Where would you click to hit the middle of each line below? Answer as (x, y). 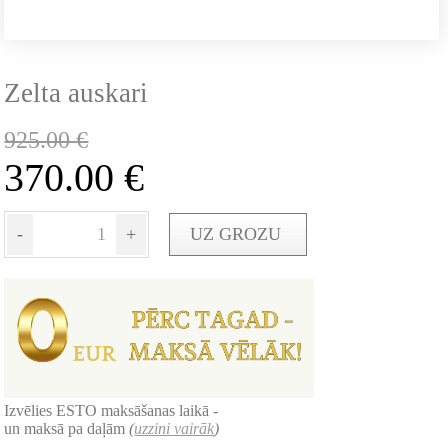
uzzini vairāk (174, 429)
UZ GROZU (238, 234)
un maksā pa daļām (67, 429)
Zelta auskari (76, 93)
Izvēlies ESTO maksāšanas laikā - (111, 411)
